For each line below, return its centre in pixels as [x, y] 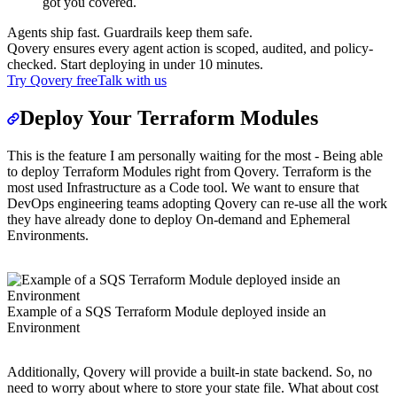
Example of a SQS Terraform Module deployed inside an [167, 312]
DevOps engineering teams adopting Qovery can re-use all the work [197, 204]
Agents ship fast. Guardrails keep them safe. [130, 33]
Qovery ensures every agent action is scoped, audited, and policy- [190, 49]
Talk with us [132, 81]
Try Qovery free [52, 81]
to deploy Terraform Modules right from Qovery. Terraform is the [189, 172]
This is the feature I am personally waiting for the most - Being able [195, 156]
